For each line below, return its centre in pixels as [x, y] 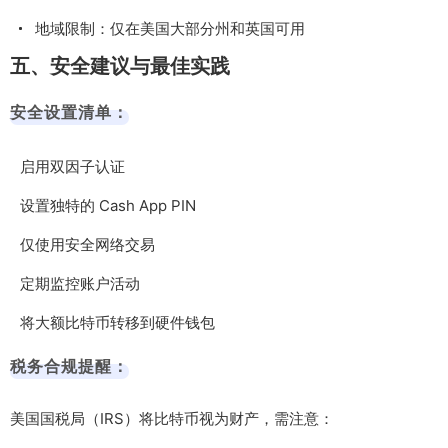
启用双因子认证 [72, 166]
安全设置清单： [69, 111]
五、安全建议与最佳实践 [120, 65]
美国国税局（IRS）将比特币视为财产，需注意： [172, 418]
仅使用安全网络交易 [87, 244]
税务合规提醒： [69, 365]
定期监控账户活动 [80, 283]
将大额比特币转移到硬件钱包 [117, 322]
